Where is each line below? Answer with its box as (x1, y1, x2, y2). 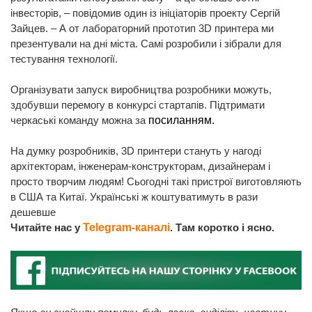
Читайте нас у (10, 221, 83, 233)
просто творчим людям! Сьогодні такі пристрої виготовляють (10, 175, 302, 187)
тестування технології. (10, 52, 118, 65)
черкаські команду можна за (10, 114, 148, 126)
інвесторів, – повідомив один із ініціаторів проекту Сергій (10, 6, 280, 19)
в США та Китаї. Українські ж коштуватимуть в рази (10, 190, 258, 203)
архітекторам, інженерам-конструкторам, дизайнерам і (10, 159, 270, 172)
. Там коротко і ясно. (170, 221, 274, 233)
